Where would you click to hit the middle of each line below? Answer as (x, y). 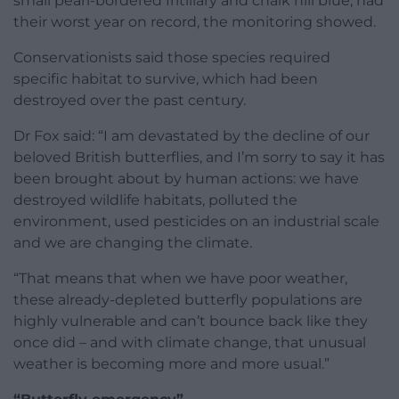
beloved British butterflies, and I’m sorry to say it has (199, 158)
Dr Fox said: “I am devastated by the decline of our (191, 136)
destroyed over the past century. (130, 101)
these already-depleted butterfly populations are (188, 300)
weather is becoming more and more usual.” (171, 364)
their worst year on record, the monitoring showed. (195, 22)
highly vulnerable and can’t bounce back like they (191, 322)
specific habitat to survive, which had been (166, 79)
